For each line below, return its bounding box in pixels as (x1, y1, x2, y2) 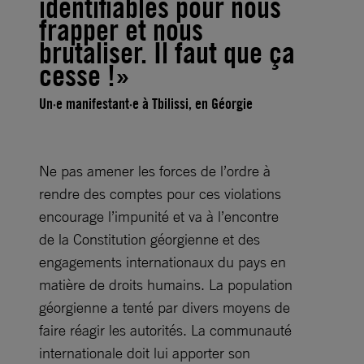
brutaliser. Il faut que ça (39, 35, 295, 71)
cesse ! (39, 58, 115, 93)
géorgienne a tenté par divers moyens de (39, 298, 290, 316)
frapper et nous (39, 12, 203, 48)
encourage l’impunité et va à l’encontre (39, 207, 279, 225)
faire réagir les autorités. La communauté (39, 321, 292, 339)
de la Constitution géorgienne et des (39, 230, 260, 248)
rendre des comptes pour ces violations (39, 184, 281, 202)
